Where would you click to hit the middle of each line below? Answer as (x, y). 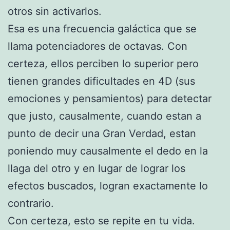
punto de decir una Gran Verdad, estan (102, 133)
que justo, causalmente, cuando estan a (104, 116)
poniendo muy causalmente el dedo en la (108, 151)
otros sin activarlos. (55, 11)
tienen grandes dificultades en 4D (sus (101, 81)
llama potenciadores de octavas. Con (98, 46)
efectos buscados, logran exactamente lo (108, 186)
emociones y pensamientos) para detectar (110, 98)
